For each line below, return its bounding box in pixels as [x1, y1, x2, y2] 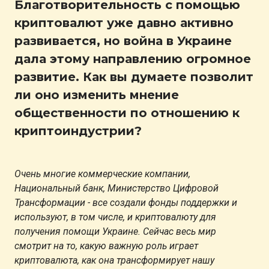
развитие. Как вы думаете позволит [14, 69, 253, 84]
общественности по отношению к [14, 105, 240, 120]
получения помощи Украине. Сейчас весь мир [14, 225, 216, 237]
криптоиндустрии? [14, 123, 142, 138]
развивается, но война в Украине [14, 33, 232, 48]
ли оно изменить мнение [14, 87, 179, 102]
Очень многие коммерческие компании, [14, 168, 190, 180]
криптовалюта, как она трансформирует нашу [14, 254, 214, 266]
